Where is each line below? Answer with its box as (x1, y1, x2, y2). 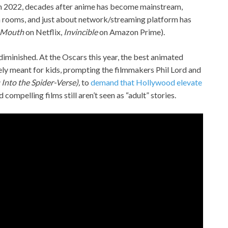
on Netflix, (24, 26, 64, 37)
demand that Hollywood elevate (91, 77, 202, 87)
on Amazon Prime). (98, 26, 165, 37)
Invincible (64, 26, 98, 37)
